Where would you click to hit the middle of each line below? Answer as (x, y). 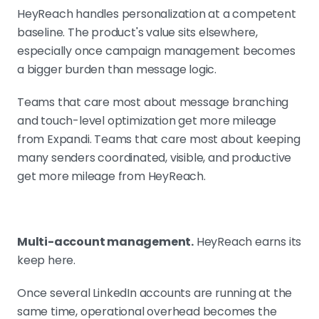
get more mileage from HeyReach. (111, 177)
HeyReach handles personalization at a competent (157, 14)
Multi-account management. (105, 242)
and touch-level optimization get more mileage (147, 121)
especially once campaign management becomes (156, 51)
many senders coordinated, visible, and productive (155, 158)
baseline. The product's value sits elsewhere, (137, 33)
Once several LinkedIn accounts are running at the (155, 293)
